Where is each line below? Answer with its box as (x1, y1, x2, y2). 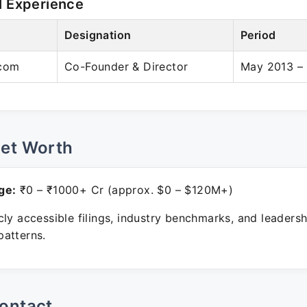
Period (241, 28, 276, 42)
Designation (64, 28, 132, 42)
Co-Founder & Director (64, 60, 188, 73)
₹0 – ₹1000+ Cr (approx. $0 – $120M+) (16, 183, 234, 197)
